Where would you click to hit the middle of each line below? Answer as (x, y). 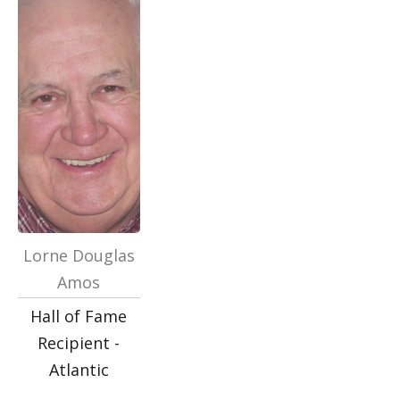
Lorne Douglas (79, 255)
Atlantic (79, 370)
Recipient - (79, 343)
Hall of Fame (79, 316)
